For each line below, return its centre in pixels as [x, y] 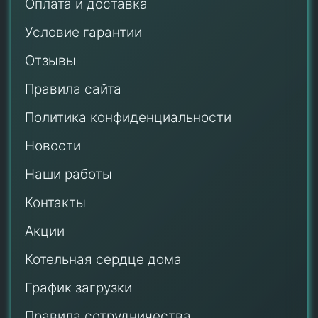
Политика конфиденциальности [128, 117]
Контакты [55, 202]
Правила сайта [73, 89]
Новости [53, 146]
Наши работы [68, 174]
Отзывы [50, 60]
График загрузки [78, 287]
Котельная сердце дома [103, 259]
